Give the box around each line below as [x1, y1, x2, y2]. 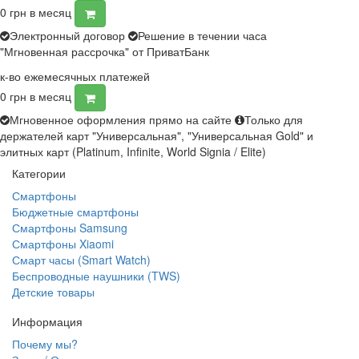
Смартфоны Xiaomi [12, 235, 114, 252]
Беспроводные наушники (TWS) [12, 267, 180, 284]
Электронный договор [10, 26, 125, 43]
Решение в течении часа [138, 26, 267, 43]
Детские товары [12, 283, 95, 300]
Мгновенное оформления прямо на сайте [10, 111, 232, 127]
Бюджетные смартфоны [12, 203, 139, 220]
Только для [244, 111, 303, 127]
